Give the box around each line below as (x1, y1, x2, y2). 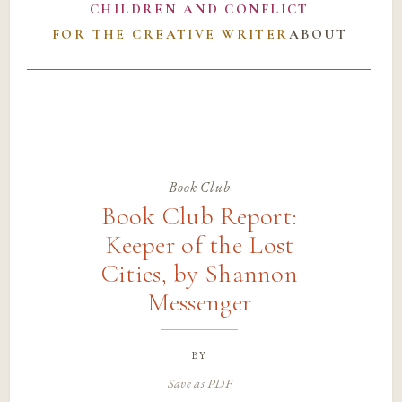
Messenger (147, 287, 252, 319)
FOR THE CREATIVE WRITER (51, 26, 289, 43)
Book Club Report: (101, 201, 298, 232)
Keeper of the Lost (105, 230, 294, 261)
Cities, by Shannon (100, 258, 298, 290)
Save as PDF (167, 373, 232, 391)
